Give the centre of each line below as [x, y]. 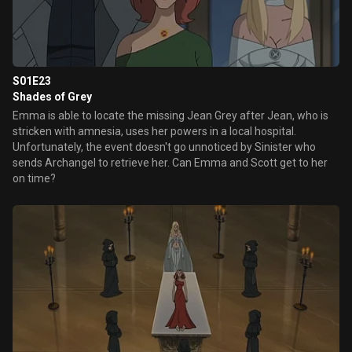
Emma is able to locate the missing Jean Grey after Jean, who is [170, 115]
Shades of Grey [52, 97]
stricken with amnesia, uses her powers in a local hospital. [154, 131]
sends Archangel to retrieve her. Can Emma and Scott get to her [170, 163]
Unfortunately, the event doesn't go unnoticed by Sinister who [164, 147]
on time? [34, 178]
